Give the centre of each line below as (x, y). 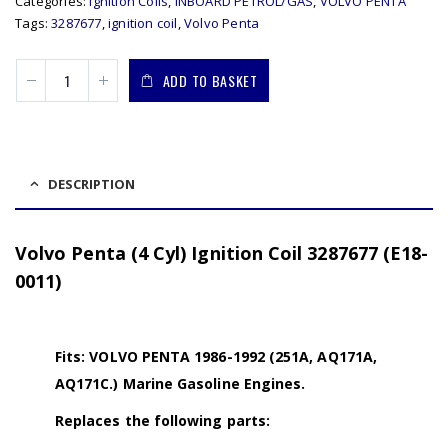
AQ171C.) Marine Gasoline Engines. (180, 383)
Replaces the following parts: (163, 420)
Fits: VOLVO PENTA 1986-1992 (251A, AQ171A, (216, 356)
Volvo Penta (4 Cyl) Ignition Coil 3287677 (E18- (222, 252)
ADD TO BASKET (210, 80)
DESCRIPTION (91, 183)
